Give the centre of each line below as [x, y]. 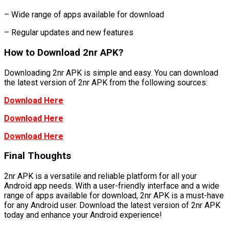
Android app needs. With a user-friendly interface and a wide [112, 186]
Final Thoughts [38, 156]
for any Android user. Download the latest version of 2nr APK [112, 205]
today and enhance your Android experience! [83, 215]
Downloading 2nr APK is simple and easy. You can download [111, 73]
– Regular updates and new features [69, 33]
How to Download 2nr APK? [64, 52]
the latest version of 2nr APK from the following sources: [106, 82]
